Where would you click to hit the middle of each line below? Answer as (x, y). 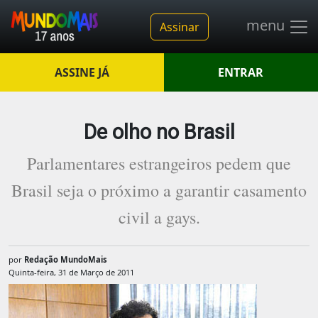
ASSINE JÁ (82, 72)
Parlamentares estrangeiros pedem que (159, 163)
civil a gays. (159, 217)
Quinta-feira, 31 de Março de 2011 (71, 273)
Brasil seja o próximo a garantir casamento (159, 190)
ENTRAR (241, 72)
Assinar (179, 27)
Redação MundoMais (66, 259)
